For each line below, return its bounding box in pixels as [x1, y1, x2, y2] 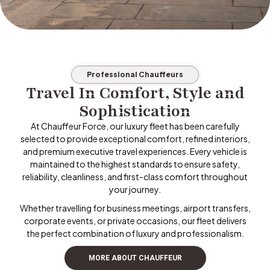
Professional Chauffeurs [87, 70, 183, 80]
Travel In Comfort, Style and [25, 82, 245, 104]
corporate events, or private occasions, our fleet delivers [24, 215, 246, 227]
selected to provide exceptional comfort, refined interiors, [20, 133, 250, 145]
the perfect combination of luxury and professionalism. [26, 228, 244, 239]
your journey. [109, 184, 161, 195]
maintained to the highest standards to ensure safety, [30, 159, 240, 170]
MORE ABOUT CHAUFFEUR [88, 254, 182, 263]
